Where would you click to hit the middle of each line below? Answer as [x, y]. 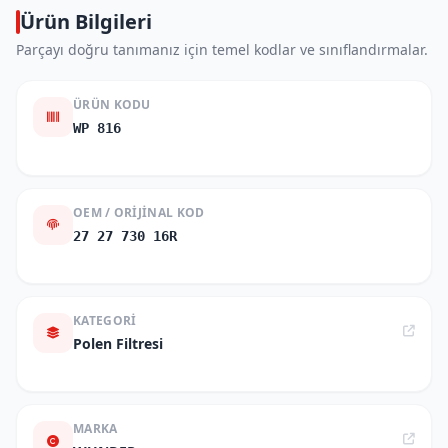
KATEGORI [105, 320]
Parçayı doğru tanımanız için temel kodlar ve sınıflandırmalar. [222, 49]
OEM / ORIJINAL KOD [139, 212]
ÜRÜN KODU [112, 104]
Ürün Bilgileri [86, 21]
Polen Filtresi [118, 343]
